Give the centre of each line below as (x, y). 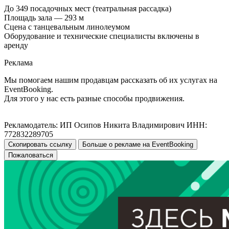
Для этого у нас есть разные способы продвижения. (94, 98)
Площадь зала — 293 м (44, 17)
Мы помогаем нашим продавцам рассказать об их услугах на (111, 80)
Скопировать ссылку (40, 144)
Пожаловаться (31, 155)
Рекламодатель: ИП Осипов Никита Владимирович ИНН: (106, 125)
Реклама (18, 62)
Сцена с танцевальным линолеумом (67, 27)
